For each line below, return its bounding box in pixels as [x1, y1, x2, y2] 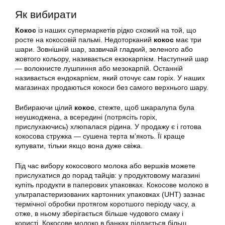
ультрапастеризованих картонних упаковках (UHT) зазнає [15, 190, 205, 199]
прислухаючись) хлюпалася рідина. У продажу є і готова [15, 123, 201, 131]
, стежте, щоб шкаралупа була [94, 103, 194, 112]
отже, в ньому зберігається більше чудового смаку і [15, 209, 183, 218]
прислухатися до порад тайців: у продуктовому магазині [15, 171, 200, 180]
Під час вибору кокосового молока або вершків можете [15, 162, 195, 170]
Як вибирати [15, 9, 77, 21]
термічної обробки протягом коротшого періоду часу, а [15, 200, 195, 208]
